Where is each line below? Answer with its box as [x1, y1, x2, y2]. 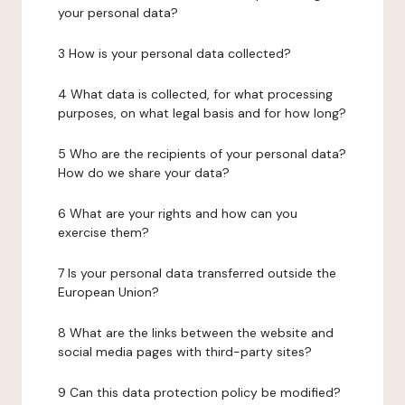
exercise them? [58, 224, 149, 240]
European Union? [58, 284, 159, 300]
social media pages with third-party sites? [58, 344, 312, 360]
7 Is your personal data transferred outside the [58, 265, 336, 281]
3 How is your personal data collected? [58, 45, 291, 61]
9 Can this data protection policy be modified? [58, 384, 341, 400]
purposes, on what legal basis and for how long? [58, 105, 346, 121]
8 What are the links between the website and [58, 325, 334, 341]
